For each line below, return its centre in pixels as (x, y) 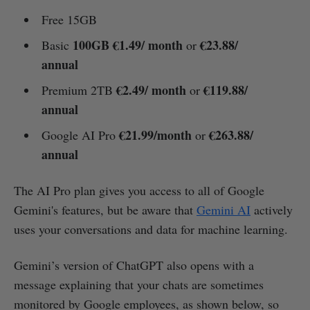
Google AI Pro (80, 135)
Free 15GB (69, 20)
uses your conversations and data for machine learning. (151, 229)
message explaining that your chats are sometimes (139, 285)
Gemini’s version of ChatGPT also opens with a (134, 265)
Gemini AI (224, 210)
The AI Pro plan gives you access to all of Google (139, 191)
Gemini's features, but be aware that (105, 210)
